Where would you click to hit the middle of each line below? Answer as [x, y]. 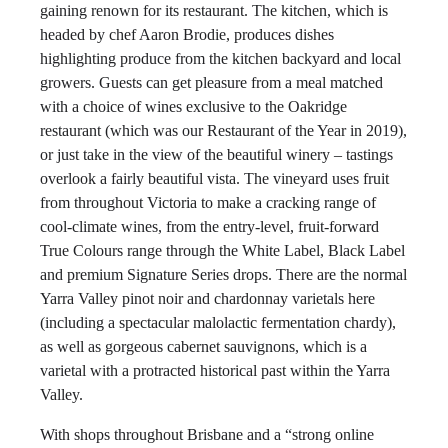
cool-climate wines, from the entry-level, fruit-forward [209, 226]
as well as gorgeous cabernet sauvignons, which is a [203, 346]
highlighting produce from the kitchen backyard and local [220, 58]
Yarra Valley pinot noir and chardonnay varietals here [207, 298]
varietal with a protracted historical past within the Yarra [215, 370]
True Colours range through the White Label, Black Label [222, 250]
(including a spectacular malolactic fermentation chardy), [218, 322]
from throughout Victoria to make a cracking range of [208, 202]
